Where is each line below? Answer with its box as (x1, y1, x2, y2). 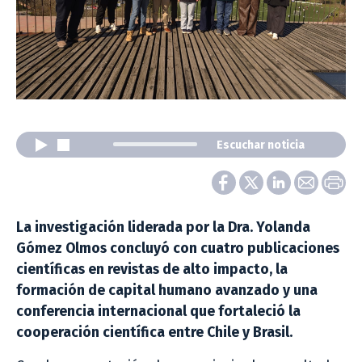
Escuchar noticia (217, 137, 305, 152)
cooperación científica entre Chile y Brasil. (16, 323, 293, 341)
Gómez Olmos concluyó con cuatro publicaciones (16, 239, 339, 257)
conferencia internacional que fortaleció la (16, 302, 301, 320)
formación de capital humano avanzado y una (16, 281, 318, 299)
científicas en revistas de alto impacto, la (16, 260, 288, 278)
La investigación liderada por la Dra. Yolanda (16, 218, 310, 236)
